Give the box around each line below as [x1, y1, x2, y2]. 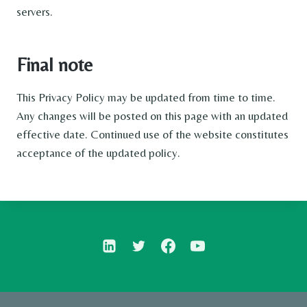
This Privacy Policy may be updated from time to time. [16, 90, 275, 104]
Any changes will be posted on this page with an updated [16, 108, 288, 123]
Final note [16, 53, 93, 75]
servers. [16, 4, 53, 19]
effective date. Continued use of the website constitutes [16, 127, 288, 141]
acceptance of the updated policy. [16, 145, 180, 160]
